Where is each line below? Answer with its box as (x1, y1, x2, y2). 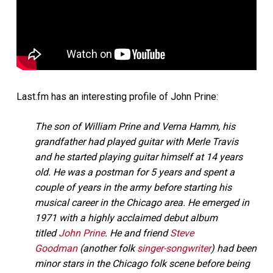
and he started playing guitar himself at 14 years (34, 151, 243, 163)
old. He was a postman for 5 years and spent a (34, 166, 235, 178)
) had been (210, 242, 257, 254)
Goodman (34, 242, 77, 254)
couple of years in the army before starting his (34, 181, 232, 193)
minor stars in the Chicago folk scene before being (34, 257, 250, 269)
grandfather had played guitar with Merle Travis (34, 135, 238, 147)
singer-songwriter (136, 242, 211, 254)
